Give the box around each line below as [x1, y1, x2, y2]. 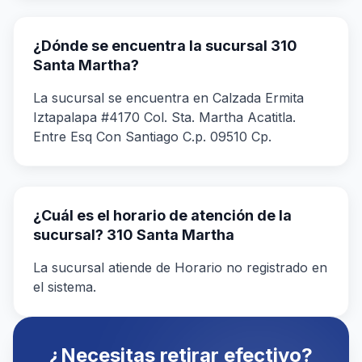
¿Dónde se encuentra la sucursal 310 [33, 37, 297, 54]
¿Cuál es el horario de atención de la [33, 207, 292, 224]
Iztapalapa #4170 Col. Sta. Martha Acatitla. [33, 109, 296, 125]
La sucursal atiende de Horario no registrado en [33, 259, 327, 276]
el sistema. [33, 279, 96, 295]
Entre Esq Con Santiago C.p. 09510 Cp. [33, 128, 271, 145]
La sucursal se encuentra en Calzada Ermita [33, 90, 304, 106]
